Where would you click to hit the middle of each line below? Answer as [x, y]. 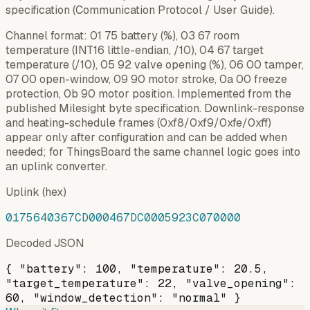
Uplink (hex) [36, 192]
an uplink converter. [56, 167]
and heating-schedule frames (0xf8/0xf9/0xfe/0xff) [138, 123]
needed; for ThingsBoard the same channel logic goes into [153, 152]
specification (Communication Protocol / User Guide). [140, 10]
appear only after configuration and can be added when [146, 138]
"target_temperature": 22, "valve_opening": [151, 284]
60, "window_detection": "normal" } [123, 298]
